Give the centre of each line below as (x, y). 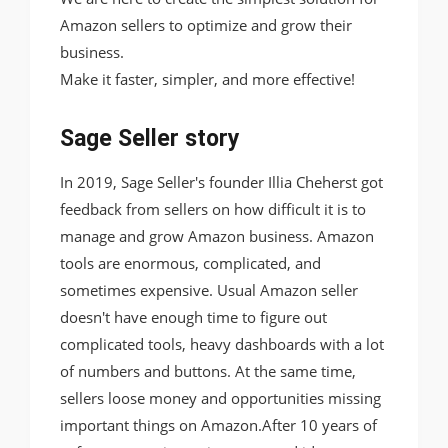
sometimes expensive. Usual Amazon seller (209, 289)
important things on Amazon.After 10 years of (218, 424)
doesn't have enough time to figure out (193, 316)
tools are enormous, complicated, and (190, 262)
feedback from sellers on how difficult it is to (213, 208)
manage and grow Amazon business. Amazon (217, 235)
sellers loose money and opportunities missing (220, 397)
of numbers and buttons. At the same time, (208, 370)
